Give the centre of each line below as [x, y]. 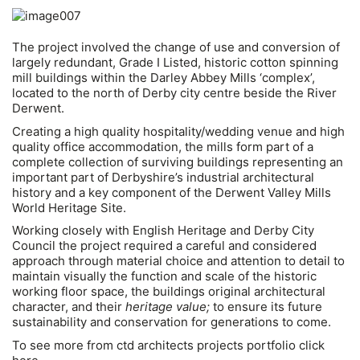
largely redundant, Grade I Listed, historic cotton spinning [175, 63]
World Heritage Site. [69, 207]
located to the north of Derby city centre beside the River [174, 93]
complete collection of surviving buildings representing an [178, 162]
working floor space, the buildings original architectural [169, 292]
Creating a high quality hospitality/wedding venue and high [178, 131]
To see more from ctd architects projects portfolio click [168, 345]
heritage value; [168, 307]
